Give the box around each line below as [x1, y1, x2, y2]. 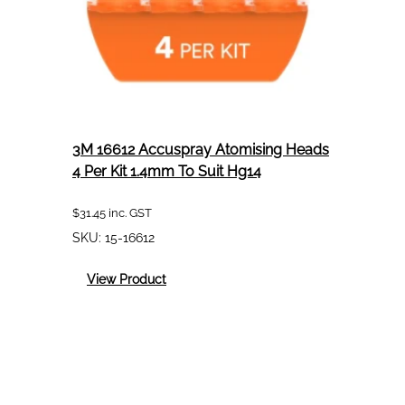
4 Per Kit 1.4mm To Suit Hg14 [72, 162, 261, 180]
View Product [87, 271, 166, 287]
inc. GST [106, 205, 152, 220]
